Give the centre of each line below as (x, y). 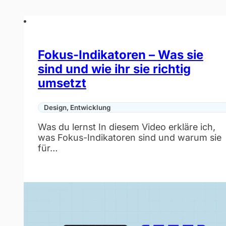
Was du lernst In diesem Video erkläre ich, (126, 127)
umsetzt (62, 83)
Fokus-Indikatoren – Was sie (120, 54)
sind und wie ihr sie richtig (114, 69)
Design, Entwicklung (77, 107)
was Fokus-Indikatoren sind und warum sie (129, 138)
